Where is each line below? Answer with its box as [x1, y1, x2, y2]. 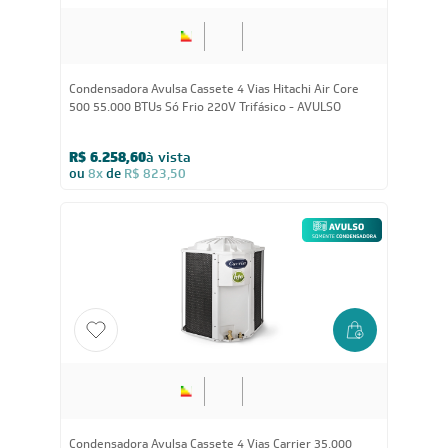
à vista [146, 147, 191, 166]
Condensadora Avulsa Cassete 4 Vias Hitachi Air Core [69, 80, 359, 97]
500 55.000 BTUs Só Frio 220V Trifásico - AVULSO [69, 98, 341, 115]
